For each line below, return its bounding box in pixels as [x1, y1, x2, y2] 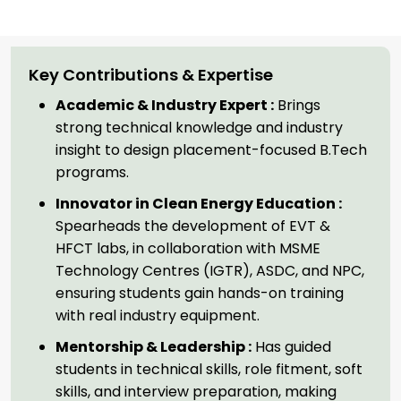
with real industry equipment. [55, 305, 260, 326]
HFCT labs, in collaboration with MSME [55, 238, 320, 259]
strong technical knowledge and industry [55, 117, 343, 138]
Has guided [252, 337, 331, 357]
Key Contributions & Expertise [29, 64, 273, 86]
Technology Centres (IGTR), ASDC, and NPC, [55, 260, 364, 281]
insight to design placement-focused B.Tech [55, 140, 367, 160]
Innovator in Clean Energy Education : [55, 193, 342, 214]
